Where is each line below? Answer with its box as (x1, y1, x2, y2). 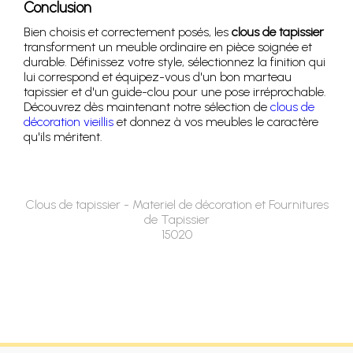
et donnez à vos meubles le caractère (113, 114, 318, 129)
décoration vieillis (24, 114, 113, 129)
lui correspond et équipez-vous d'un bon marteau (24, 69, 292, 84)
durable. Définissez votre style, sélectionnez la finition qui (24, 54, 325, 69)
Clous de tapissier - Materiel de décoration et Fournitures (24, 197, 329, 212)
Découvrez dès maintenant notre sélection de (24, 99, 270, 114)
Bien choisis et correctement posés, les (24, 24, 232, 39)
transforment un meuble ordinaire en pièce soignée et (24, 39, 312, 54)
